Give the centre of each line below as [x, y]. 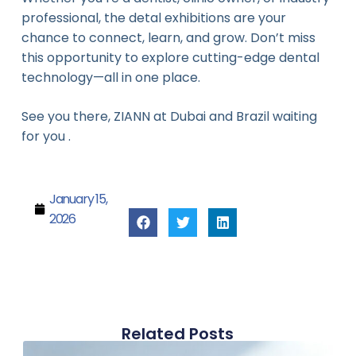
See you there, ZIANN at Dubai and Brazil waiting [169, 116]
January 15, [78, 199]
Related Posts [178, 333]
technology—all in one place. [110, 77]
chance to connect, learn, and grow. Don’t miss [168, 37]
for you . [46, 136]
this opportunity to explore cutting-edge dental [170, 57]
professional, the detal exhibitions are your [153, 17]
